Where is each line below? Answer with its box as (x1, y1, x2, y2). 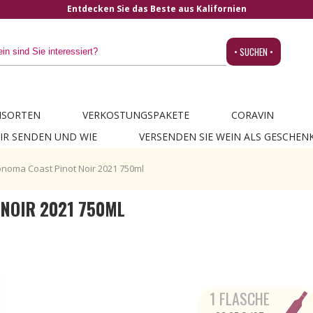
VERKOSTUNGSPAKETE (82, 108, 189, 122)
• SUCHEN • (234, 45, 273, 59)
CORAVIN (231, 108, 274, 122)
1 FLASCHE (210, 287, 270, 310)
